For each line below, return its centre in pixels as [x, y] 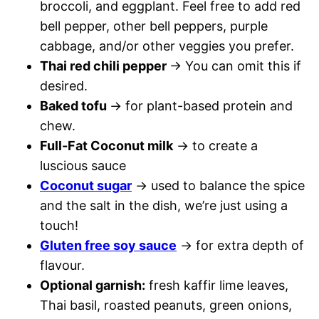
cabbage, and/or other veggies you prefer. [169, 46]
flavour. [62, 266]
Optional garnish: [93, 286]
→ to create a [215, 146]
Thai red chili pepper [103, 66]
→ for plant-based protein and [201, 106]
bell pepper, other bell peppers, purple [154, 26]
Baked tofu [73, 106]
